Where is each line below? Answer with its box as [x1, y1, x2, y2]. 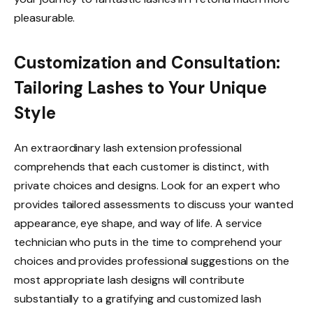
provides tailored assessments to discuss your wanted [14, 196, 293, 212]
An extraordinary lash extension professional [14, 140, 242, 155]
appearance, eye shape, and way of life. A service [14, 215, 262, 231]
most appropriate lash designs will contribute [14, 272, 245, 287]
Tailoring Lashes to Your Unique [14, 76, 267, 99]
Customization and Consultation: [14, 51, 280, 73]
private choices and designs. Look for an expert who [14, 177, 280, 193]
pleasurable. [14, 10, 75, 26]
